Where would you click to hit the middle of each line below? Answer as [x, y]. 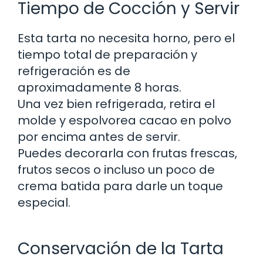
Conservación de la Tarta [121, 248]
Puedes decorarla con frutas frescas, [127, 153]
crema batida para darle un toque [120, 186]
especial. [44, 202]
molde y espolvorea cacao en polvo [124, 120]
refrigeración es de [74, 71]
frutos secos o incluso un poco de [116, 169]
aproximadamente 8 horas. [100, 87]
